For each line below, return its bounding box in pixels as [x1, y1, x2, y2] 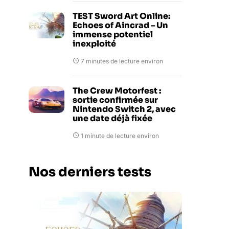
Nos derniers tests [29, 164, 151, 180]
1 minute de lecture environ [81, 132, 159, 140]
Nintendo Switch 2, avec [73, 104, 176, 114]
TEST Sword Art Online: [73, 11, 170, 21]
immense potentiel [73, 29, 153, 40]
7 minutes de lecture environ [81, 57, 163, 65]
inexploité [73, 38, 116, 49]
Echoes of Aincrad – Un [73, 20, 168, 31]
